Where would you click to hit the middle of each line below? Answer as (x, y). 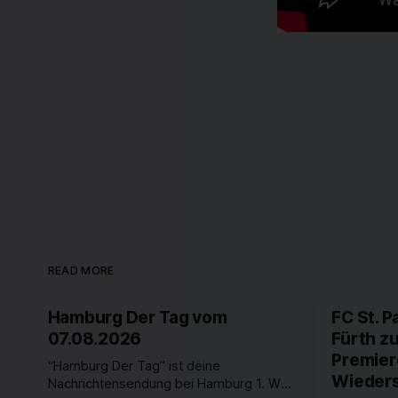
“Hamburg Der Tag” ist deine (134, 366)
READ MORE (81, 271)
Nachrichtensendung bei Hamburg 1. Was (171, 384)
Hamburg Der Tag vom (137, 318)
